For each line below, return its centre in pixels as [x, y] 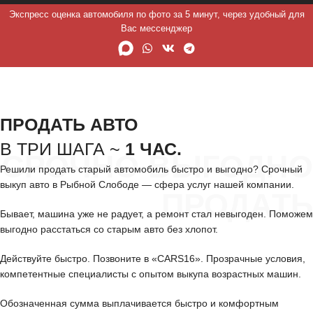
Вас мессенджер [156, 28]
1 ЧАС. [153, 149]
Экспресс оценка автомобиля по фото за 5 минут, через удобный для [156, 14]
